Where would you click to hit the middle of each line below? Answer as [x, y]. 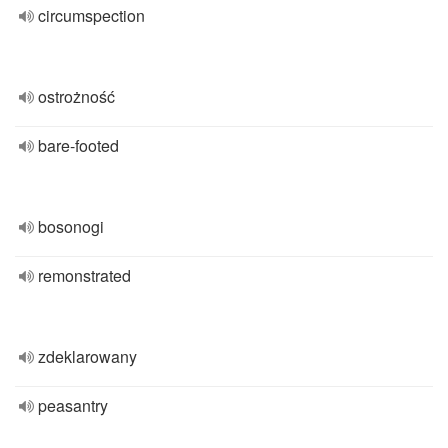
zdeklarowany [87, 356]
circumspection [91, 15]
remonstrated [84, 275]
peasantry [73, 405]
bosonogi [71, 226]
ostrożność [76, 96]
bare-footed [78, 145]
